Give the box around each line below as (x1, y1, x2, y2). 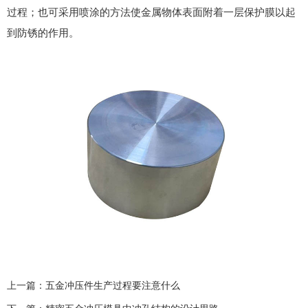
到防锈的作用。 (7, 26, 79, 38)
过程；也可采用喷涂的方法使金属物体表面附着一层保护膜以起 (7, 5, 296, 18)
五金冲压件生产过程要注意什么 (45, 279, 180, 291)
